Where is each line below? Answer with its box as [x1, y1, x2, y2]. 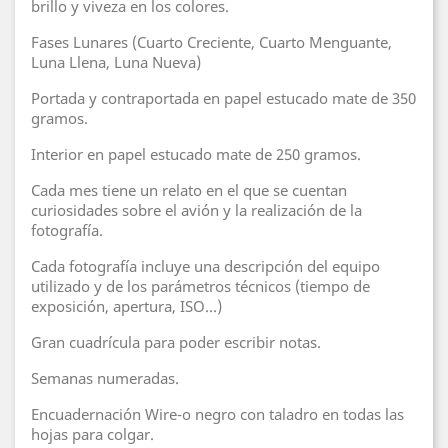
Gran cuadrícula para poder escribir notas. [31, 332, 321, 352]
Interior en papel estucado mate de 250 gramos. [31, 144, 361, 164]
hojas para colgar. [31, 424, 154, 444]
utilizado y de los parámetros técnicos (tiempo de [31, 276, 370, 296]
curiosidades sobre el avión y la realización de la [31, 200, 362, 220]
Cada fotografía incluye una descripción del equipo [31, 256, 380, 276]
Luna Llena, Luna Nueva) [31, 52, 201, 72]
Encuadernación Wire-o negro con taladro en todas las [31, 404, 404, 424]
